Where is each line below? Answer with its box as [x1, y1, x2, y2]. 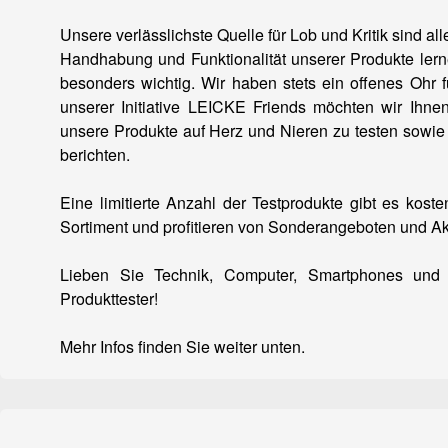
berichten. [60, 143, 130, 166]
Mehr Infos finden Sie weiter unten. [60, 335, 305, 358]
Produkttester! [60, 287, 158, 310]
